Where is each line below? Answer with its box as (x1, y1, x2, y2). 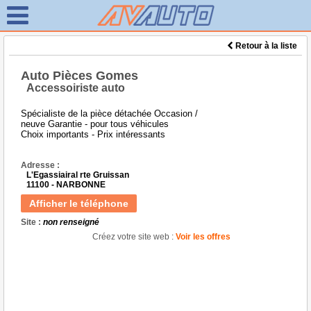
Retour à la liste (233, 41, 297, 51)
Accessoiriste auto (26, 82, 125, 94)
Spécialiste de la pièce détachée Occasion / (21, 108, 198, 119)
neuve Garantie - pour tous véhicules (21, 119, 169, 129)
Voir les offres (176, 232, 230, 242)
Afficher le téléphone (29, 198, 128, 209)
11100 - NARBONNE (26, 180, 106, 190)
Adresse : (21, 160, 60, 170)
